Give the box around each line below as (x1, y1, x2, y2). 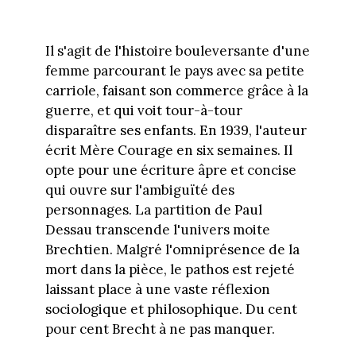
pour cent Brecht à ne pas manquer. (44, 320, 275, 339)
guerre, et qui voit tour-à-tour (44, 102, 242, 120)
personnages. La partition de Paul (44, 201, 262, 219)
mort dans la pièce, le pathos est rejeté (44, 261, 295, 279)
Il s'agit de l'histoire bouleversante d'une (44, 42, 310, 60)
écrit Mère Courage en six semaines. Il (44, 141, 292, 160)
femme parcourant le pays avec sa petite (44, 62, 304, 80)
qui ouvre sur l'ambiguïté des (44, 181, 234, 199)
